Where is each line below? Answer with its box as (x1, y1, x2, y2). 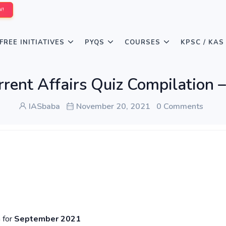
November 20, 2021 (74, 101, 150, 112)
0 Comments (156, 101, 203, 112)
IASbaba (27, 101, 60, 112)
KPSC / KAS (181, 38, 224, 47)
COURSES (125, 38, 160, 47)
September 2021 (14, 213, 81, 225)
